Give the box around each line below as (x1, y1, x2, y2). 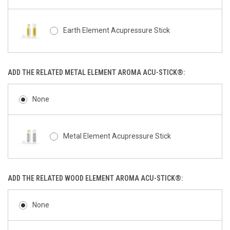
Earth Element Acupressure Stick (63, 26, 170, 34)
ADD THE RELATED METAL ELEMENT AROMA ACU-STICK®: (8, 68, 186, 76)
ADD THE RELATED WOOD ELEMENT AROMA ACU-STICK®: (8, 174, 184, 182)
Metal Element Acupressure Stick (63, 131, 171, 140)
